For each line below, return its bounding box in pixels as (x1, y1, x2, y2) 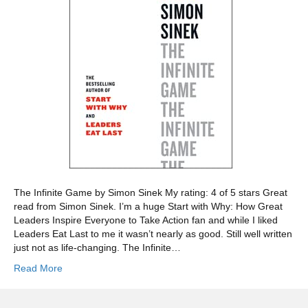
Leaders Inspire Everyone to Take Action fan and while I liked (14, 214, 278, 226)
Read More (14, 263, 63, 274)
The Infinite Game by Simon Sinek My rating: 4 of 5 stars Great (14, 187, 287, 199)
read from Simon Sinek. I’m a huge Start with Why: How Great (14, 201, 283, 212)
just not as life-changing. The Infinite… (14, 242, 181, 254)
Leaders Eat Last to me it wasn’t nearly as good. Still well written (14, 228, 292, 240)
